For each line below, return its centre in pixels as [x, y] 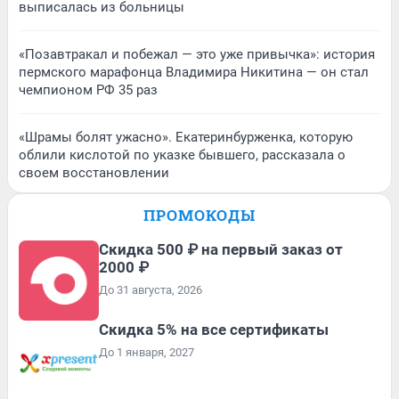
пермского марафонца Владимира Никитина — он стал [194, 72]
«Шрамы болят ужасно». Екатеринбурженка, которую [186, 137]
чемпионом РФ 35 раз [88, 90]
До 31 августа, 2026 [151, 289]
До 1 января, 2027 [147, 352]
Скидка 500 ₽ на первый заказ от [221, 249]
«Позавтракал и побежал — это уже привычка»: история [197, 54]
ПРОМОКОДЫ [199, 215]
